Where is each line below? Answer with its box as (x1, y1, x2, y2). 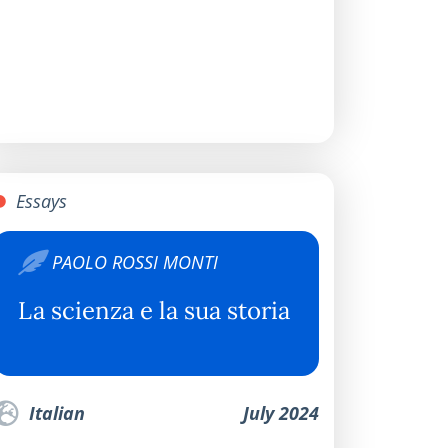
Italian (24, 400, 85, 425)
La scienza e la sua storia (18, 294, 290, 326)
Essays (11, 188, 67, 213)
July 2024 (243, 400, 319, 425)
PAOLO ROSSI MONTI (52, 249, 218, 274)
